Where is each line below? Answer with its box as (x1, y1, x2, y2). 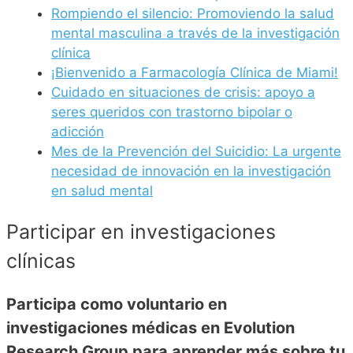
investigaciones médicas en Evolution (6, 318, 295, 337)
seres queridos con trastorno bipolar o (51, 104, 292, 121)
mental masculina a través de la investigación (51, 25, 340, 42)
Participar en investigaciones (6, 219, 276, 243)
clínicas (6, 248, 76, 273)
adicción (51, 124, 104, 140)
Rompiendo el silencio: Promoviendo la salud (51, 6, 334, 22)
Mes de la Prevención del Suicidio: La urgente (51, 143, 341, 160)
